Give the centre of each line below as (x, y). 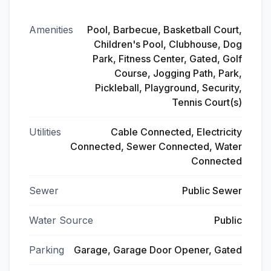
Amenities (51, 30)
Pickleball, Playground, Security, (168, 88)
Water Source (61, 220)
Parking (47, 250)
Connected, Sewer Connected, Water (156, 146)
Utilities (45, 132)
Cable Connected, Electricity (176, 132)
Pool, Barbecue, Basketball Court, (165, 30)
